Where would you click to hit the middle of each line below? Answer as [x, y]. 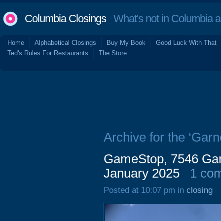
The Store [113, 53]
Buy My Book [126, 43]
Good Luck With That [186, 43]
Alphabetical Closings [65, 43]
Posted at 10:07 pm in [145, 190]
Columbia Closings [65, 18]
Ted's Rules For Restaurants [48, 53]
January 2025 [142, 173]
